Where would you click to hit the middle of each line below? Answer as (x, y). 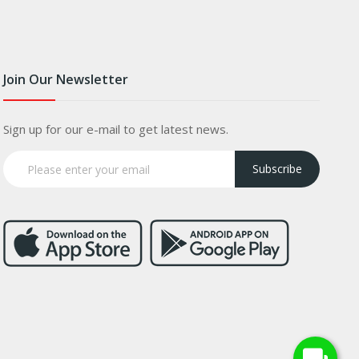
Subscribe (278, 169)
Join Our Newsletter (65, 80)
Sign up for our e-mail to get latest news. (115, 129)
